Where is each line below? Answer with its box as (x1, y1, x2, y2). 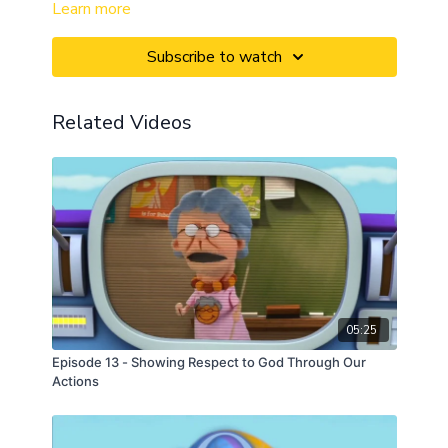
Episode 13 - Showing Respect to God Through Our (51, 354, 366, 371)
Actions (51, 373, 99, 390)
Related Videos (51, 109, 192, 137)
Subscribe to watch (146, 46, 282, 69)
